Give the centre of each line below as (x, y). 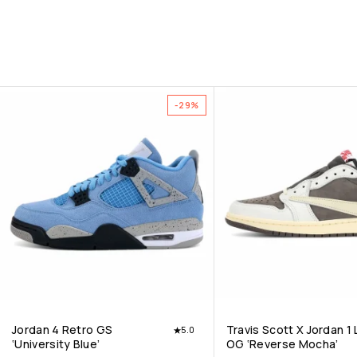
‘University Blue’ (56, 344)
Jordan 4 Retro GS (63, 330)
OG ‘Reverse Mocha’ (282, 344)
